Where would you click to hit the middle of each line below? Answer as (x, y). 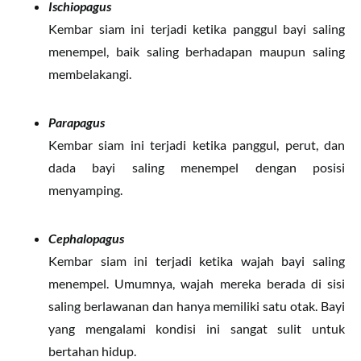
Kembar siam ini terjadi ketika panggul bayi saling (197, 29)
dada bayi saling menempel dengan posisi (197, 167)
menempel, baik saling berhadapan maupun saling (197, 51)
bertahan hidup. (92, 351)
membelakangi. (90, 74)
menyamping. (85, 190)
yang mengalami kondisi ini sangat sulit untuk (197, 328)
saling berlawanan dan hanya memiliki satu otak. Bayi (197, 306)
